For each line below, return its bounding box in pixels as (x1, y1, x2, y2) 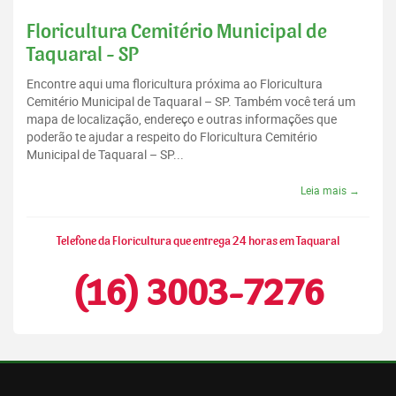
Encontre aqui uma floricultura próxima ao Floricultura (27, 75, 323, 93)
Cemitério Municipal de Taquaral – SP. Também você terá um (27, 93, 355, 110)
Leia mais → (301, 183, 360, 198)
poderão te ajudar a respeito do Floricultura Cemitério (27, 128, 317, 146)
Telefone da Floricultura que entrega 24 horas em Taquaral (56, 235, 340, 248)
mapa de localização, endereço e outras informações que (27, 110, 337, 128)
